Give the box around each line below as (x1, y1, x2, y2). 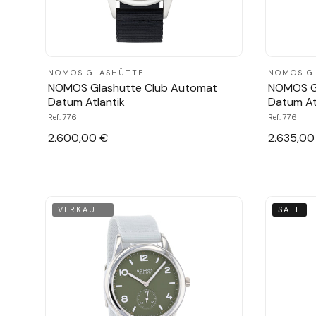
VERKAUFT (58, 204, 108, 214)
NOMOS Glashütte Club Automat (48, 80, 217, 95)
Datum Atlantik (48, 94, 125, 109)
